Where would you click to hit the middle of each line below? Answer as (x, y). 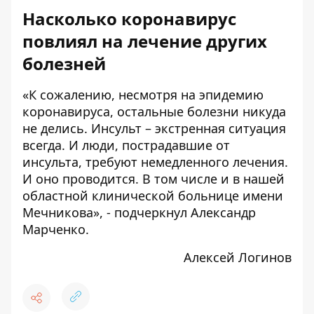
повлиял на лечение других (145, 41)
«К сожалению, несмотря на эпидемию (143, 95)
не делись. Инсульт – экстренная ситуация (154, 129)
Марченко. (56, 230)
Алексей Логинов (238, 258)
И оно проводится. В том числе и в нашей (153, 179)
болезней (64, 64)
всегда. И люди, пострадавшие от (126, 145)
